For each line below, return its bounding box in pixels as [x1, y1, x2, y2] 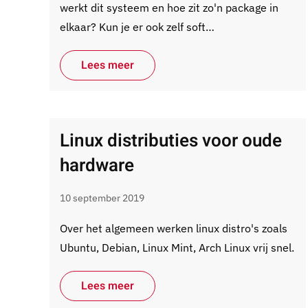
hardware [60, 153, 134, 179]
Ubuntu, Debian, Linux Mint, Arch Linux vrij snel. [60, 241, 294, 254]
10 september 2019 [60, 192, 144, 204]
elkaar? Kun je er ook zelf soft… [60, 20, 214, 34]
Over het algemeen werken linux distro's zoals [60, 221, 287, 235]
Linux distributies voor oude [60, 128, 282, 154]
